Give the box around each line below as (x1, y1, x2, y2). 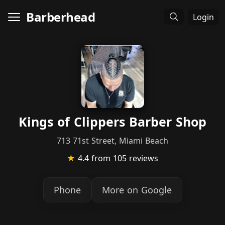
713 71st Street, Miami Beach (57, 135, 168, 146)
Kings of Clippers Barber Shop (19, 113, 206, 130)
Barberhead (26, 9, 95, 25)
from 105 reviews (91, 153, 158, 164)
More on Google (101, 184, 172, 196)
